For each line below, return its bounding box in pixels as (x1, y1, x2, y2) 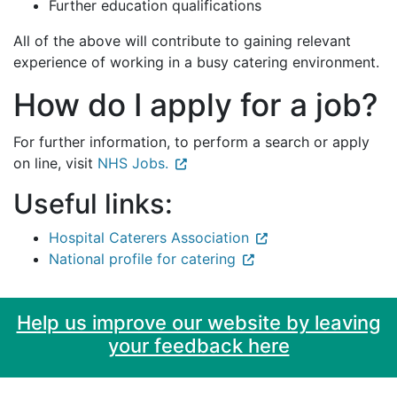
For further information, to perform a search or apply (13, 133, 370, 152)
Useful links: (13, 187, 173, 221)
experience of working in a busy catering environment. (13, 53, 379, 72)
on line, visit (13, 154, 97, 173)
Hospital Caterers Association (49, 229, 249, 247)
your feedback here (107, 334, 290, 358)
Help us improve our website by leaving (16, 311, 381, 335)
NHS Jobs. (97, 154, 168, 173)
